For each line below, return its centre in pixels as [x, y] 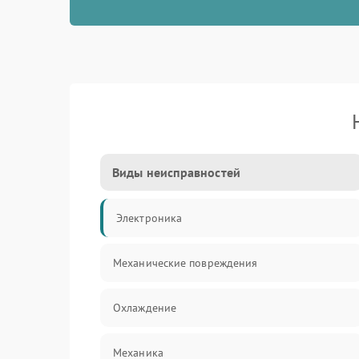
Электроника [149, 218]
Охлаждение [145, 308]
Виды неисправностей [176, 172]
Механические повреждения [186, 263]
